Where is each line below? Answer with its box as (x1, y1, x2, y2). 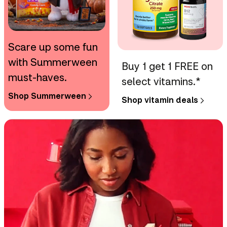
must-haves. (8, 70, 67, 84)
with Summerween (8, 55, 97, 68)
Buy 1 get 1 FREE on (122, 59, 213, 72)
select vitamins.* (122, 74, 201, 88)
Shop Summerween (8, 90, 86, 101)
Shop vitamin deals (122, 94, 198, 105)
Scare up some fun (8, 40, 98, 53)
